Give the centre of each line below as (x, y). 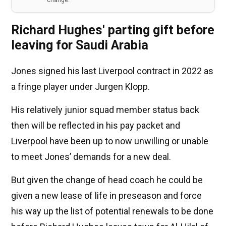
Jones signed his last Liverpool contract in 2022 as (112, 71)
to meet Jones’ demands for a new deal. (91, 157)
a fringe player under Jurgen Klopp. (80, 87)
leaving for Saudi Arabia (80, 45)
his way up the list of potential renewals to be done (112, 211)
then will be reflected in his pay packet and (96, 126)
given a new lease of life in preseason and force (106, 196)
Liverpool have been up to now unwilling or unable (110, 141)
